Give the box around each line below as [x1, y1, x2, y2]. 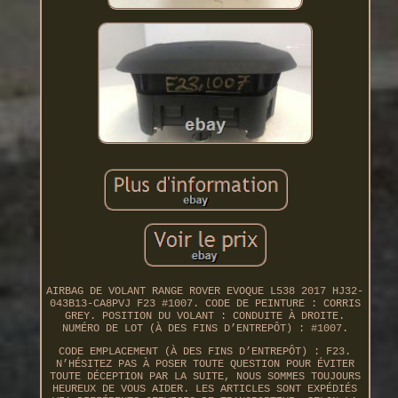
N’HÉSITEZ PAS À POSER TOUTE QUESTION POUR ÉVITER [55, 358, 354, 371]
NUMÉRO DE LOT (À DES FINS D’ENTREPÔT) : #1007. [61, 322, 348, 336]
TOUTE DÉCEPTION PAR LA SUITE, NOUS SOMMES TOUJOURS [49, 370, 361, 384]
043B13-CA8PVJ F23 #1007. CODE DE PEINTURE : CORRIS [49, 298, 361, 311]
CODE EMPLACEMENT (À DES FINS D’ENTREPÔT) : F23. [59, 346, 352, 359]
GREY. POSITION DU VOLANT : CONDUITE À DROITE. [65, 310, 346, 323]
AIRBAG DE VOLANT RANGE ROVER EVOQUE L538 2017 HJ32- [46, 285, 364, 298]
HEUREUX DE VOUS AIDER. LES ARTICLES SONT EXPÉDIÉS [52, 383, 358, 396]
